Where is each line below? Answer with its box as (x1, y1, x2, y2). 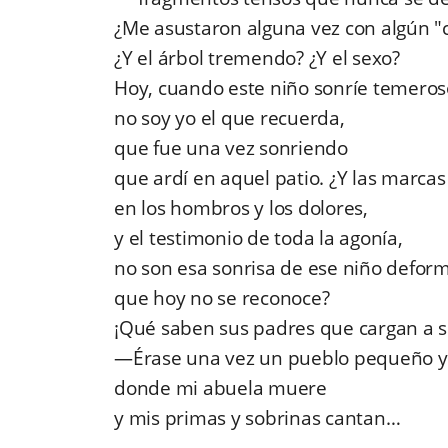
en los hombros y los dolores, (114, 195, 368, 222)
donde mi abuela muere (114, 375, 327, 402)
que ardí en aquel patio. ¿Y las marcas (114, 165, 446, 192)
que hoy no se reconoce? (114, 285, 330, 312)
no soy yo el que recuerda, (114, 105, 345, 132)
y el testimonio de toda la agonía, (114, 225, 403, 252)
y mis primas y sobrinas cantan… (114, 405, 401, 432)
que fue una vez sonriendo (114, 135, 348, 162)
